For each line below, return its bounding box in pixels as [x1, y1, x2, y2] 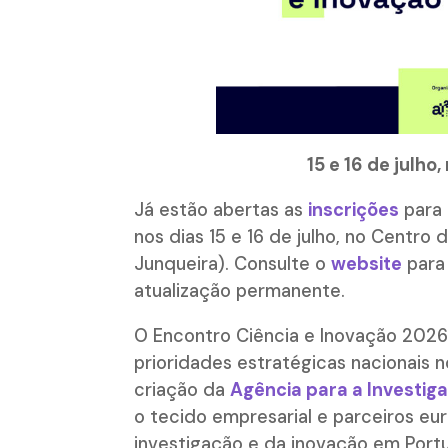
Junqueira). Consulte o [134, 252, 332, 277]
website [331, 252, 403, 277]
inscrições [308, 198, 400, 223]
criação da [134, 378, 231, 403]
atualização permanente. [134, 279, 346, 304]
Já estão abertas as [134, 198, 309, 223]
